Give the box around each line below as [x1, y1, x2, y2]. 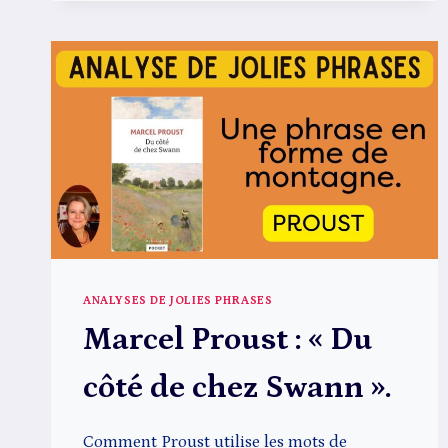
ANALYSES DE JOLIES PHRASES [83, 293, 273, 307]
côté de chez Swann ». [83, 369, 391, 406]
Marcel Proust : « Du [83, 321, 373, 358]
